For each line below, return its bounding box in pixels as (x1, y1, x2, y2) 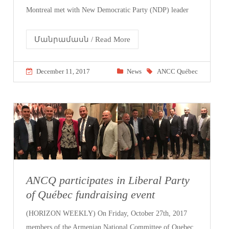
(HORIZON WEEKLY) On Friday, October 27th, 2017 (26, 209, 188, 217)
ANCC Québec (156, 67, 198, 76)
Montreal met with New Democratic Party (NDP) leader (26, 6, 189, 14)
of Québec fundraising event (26, 188, 155, 201)
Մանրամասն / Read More (34, 35, 131, 43)
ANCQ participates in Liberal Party (26, 173, 190, 187)
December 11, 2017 (36, 67, 90, 76)
